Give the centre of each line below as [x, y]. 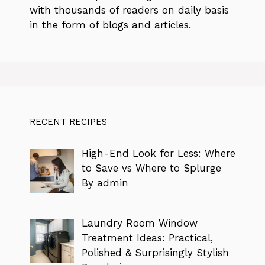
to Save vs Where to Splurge [151, 168]
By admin [105, 182]
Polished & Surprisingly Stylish [155, 253]
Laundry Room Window [139, 223]
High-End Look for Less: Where [158, 153]
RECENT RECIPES [68, 122]
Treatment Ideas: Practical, [147, 238]
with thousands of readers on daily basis [129, 10]
